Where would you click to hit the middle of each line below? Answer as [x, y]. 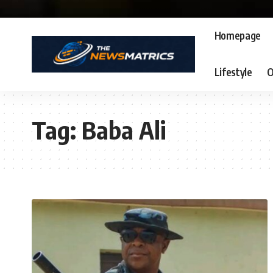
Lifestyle [233, 72]
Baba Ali [124, 129]
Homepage [238, 36]
